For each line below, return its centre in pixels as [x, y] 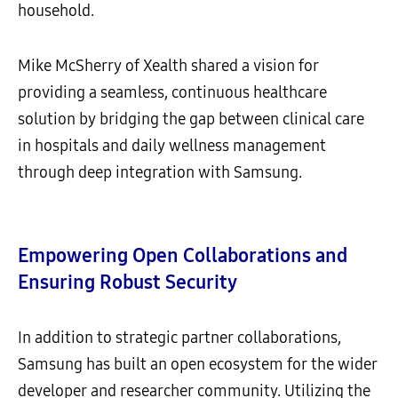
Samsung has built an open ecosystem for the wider [198, 364]
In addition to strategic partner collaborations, [179, 337]
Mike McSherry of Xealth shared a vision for [168, 65]
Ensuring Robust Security [127, 282]
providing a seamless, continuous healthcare [172, 92]
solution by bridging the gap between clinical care [191, 119]
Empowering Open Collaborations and [183, 255]
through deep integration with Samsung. [160, 172]
